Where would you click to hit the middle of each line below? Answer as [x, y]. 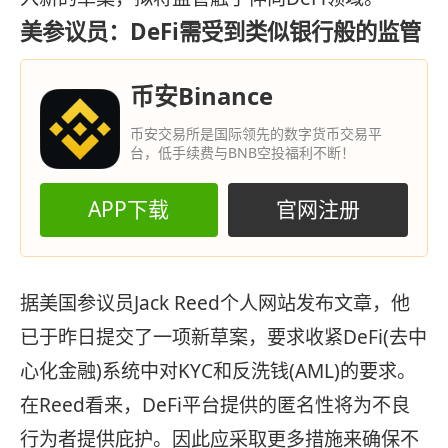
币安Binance [201, 95]
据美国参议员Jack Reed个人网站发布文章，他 [215, 303]
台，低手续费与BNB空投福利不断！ [242, 152]
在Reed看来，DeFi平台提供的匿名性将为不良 [215, 405]
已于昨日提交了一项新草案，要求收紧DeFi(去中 [223, 337]
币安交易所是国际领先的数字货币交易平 [255, 133]
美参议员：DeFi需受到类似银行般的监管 [220, 32]
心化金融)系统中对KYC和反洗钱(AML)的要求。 [218, 371]
